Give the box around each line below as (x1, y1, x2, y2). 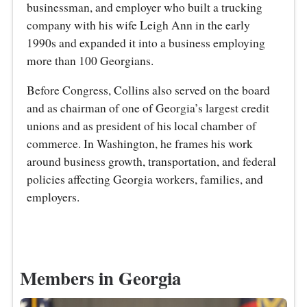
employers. (27, 189, 80, 206)
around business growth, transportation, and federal (27, 153, 277, 170)
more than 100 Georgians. (27, 52, 154, 69)
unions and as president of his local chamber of (27, 118, 257, 134)
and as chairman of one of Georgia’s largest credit (27, 100, 270, 116)
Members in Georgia (20, 264, 182, 291)
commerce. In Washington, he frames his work (27, 136, 254, 152)
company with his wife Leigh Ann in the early (27, 16, 251, 33)
